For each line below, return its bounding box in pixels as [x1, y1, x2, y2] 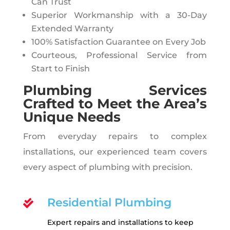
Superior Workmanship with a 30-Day [31, 10, 207, 20]
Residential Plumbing [47, 195, 171, 209]
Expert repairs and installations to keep [47, 217, 194, 227]
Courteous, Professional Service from [31, 50, 207, 60]
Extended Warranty [31, 23, 113, 33]
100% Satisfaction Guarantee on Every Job [31, 36, 206, 47]
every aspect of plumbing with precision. [23, 162, 193, 172]
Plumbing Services [23, 82, 207, 99]
